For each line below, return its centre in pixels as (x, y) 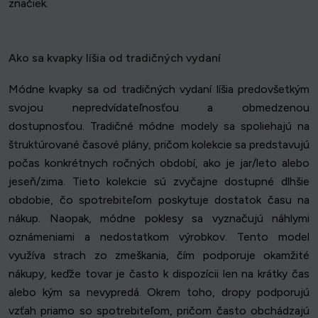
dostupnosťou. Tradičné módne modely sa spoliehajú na (159, 126)
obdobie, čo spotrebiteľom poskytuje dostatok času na (159, 200)
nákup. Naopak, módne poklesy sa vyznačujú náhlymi (159, 219)
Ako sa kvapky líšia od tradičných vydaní (115, 58)
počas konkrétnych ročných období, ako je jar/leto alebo (159, 163)
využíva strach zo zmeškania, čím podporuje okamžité (159, 256)
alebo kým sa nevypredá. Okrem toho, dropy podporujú (159, 292)
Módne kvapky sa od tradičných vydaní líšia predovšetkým (159, 89)
